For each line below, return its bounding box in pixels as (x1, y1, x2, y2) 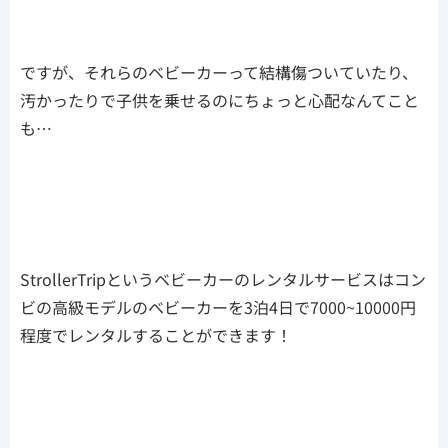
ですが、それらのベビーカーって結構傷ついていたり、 (20, 60, 418, 85)
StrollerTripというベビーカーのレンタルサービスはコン (20, 267, 426, 292)
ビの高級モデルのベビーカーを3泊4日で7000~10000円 (20, 295, 416, 320)
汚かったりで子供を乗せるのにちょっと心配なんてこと (20, 88, 419, 113)
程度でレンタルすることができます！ (20, 323, 292, 348)
